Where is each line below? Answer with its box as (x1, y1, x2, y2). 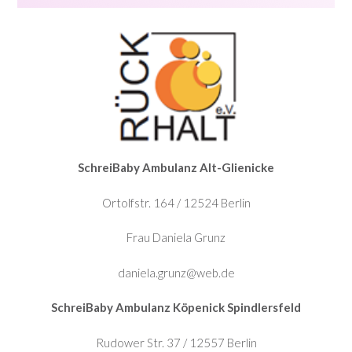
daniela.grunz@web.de (117, 265, 235, 280)
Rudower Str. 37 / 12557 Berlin (95, 335, 257, 350)
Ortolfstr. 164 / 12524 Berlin (101, 195, 251, 210)
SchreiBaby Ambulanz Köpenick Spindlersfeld (51, 300, 301, 314)
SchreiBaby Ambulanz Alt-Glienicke (78, 160, 274, 174)
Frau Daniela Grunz (126, 230, 225, 244)
